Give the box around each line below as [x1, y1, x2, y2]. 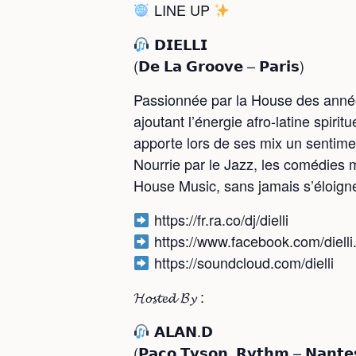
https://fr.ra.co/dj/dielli [149, 209, 288, 230]
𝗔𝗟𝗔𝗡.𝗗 [149, 320, 213, 341]
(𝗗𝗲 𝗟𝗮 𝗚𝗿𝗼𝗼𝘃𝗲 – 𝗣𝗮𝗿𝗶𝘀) [133, 55, 304, 75]
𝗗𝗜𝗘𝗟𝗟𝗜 [149, 33, 207, 54]
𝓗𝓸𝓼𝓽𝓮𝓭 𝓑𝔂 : [133, 286, 204, 307]
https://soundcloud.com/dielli [149, 252, 334, 273]
